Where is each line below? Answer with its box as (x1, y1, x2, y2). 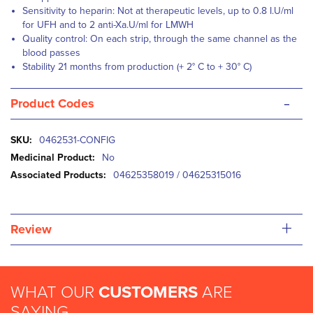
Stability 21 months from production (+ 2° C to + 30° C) (22, 61, 252, 73)
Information (10, 147, 58, 159)
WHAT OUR (10, 282, 99, 303)
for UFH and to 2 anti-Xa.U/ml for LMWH (22, 19, 199, 31)
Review (10, 221, 52, 237)
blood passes (22, 47, 86, 59)
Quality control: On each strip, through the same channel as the (22, 33, 297, 45)
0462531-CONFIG (39, 134, 115, 146)
